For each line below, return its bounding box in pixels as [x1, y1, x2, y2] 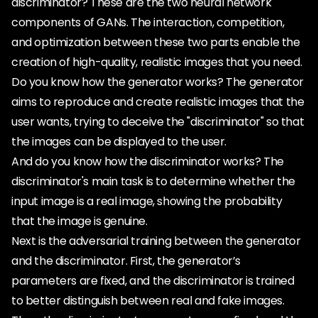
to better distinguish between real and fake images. [11, 292, 285, 309]
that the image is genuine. [11, 213, 148, 229]
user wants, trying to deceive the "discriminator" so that [11, 114, 305, 130]
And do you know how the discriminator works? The [11, 153, 284, 170]
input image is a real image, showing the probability [11, 193, 283, 209]
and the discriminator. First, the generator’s [11, 253, 241, 269]
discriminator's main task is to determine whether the [11, 173, 295, 190]
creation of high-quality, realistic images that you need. [11, 54, 302, 70]
